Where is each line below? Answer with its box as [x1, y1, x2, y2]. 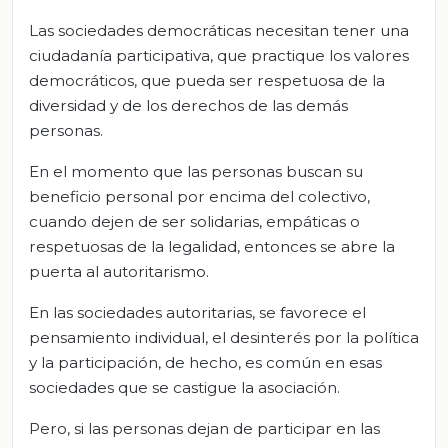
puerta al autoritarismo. [29, 261, 209, 281]
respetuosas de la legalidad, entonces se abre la [29, 236, 395, 256]
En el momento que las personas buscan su [29, 161, 363, 181]
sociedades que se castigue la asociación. [29, 377, 340, 397]
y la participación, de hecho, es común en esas [29, 352, 382, 372]
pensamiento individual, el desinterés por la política [29, 327, 419, 347]
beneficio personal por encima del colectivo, [29, 186, 370, 206]
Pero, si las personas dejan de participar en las [29, 418, 380, 438]
